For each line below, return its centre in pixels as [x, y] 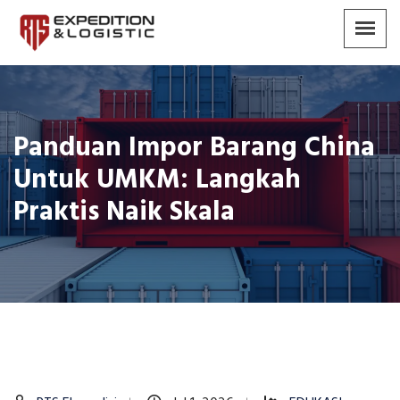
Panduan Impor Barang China [194, 149]
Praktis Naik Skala [124, 213]
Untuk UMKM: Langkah [157, 181]
